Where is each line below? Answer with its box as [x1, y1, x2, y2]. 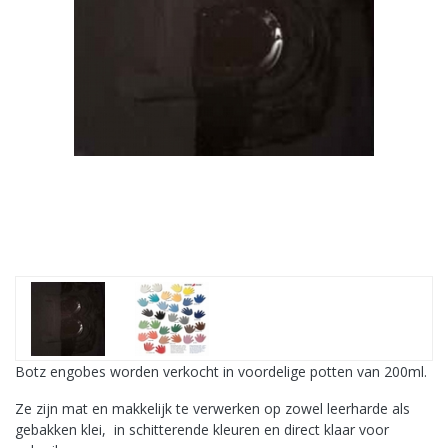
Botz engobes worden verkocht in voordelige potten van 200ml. [15, 362, 427, 381]
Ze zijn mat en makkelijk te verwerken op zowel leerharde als [15, 399, 410, 418]
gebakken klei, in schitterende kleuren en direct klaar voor [15, 420, 389, 439]
